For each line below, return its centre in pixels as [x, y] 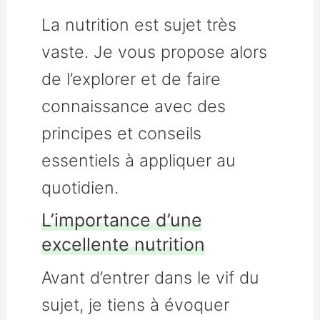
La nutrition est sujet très [139, 24]
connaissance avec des [134, 106]
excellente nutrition [124, 244]
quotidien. [80, 187]
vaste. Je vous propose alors [155, 51]
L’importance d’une [122, 220]
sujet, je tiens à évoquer [136, 304]
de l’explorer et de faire [131, 79]
